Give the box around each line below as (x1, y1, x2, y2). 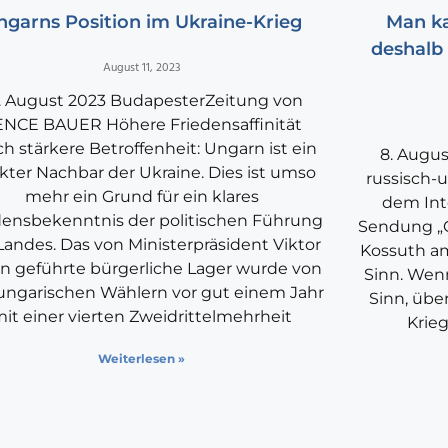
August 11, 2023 (102, 58, 181, 79)
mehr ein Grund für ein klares (24, 187, 259, 207)
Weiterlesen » (98, 351, 186, 367)
